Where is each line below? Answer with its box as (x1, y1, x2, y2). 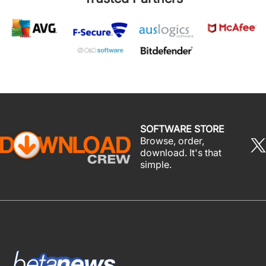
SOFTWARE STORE (140, 122, 224, 135)
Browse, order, (140, 134, 204, 147)
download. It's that (140, 146, 221, 159)
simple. (140, 158, 172, 170)
